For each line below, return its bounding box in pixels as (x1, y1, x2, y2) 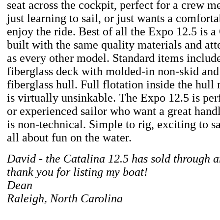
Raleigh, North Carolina (7, 192, 123, 205)
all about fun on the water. (7, 131, 132, 144)
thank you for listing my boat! (7, 165, 148, 178)
